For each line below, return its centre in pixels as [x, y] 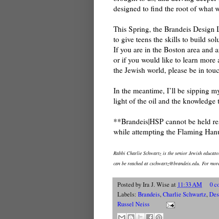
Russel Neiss [133, 204]
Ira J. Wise [156, 185]
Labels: [128, 195]
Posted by [130, 185]
